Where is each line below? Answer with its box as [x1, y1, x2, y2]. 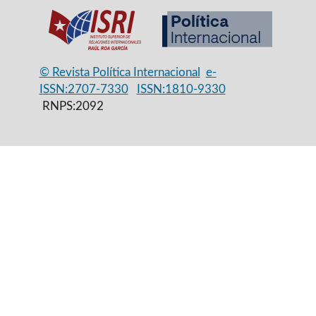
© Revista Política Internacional [39, 66, 200, 79]
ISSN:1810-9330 [136, 83, 226, 96]
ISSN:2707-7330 [39, 83, 128, 96]
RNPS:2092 [39, 100, 104, 113]
